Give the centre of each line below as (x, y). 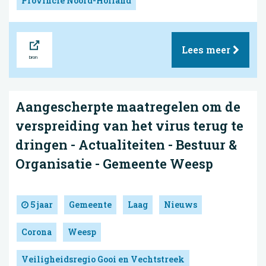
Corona (37, 232)
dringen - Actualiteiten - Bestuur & (126, 145)
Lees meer (207, 50)
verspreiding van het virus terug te (129, 126)
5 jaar (41, 204)
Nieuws (180, 204)
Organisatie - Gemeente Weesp (114, 164)
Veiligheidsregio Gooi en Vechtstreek (103, 259)
